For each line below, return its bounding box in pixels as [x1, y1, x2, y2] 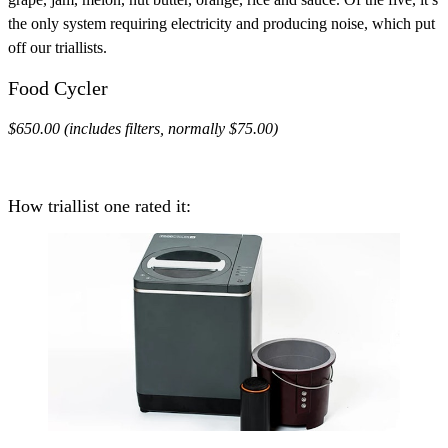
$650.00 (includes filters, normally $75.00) [8, 119, 278, 137]
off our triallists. [8, 38, 107, 56]
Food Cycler [8, 76, 108, 99]
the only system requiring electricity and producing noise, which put [8, 14, 435, 32]
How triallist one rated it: [8, 196, 191, 217]
